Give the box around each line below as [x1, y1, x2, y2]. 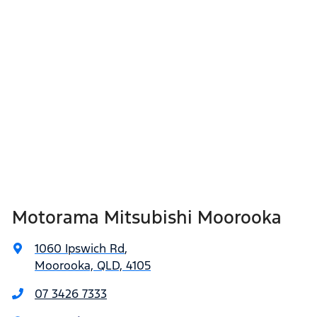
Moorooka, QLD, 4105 [35, 258, 151, 273]
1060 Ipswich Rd [35, 241, 125, 256]
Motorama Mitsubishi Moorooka [12, 206, 282, 229]
